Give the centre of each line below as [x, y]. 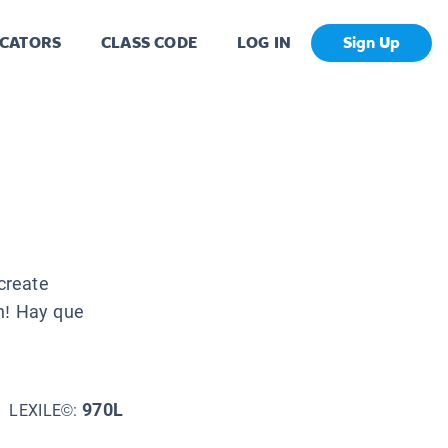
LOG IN [263, 43]
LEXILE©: [46, 410]
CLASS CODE [149, 43]
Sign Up [371, 43]
